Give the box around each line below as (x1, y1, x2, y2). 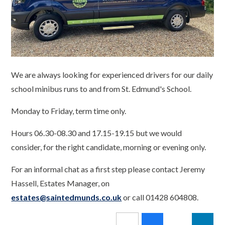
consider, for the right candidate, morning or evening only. (11, 142, 206, 152)
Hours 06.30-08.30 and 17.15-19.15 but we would (11, 128, 182, 138)
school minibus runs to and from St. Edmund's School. (11, 84, 193, 94)
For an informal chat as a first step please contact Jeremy (11, 164, 205, 174)
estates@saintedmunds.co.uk (11, 192, 122, 202)
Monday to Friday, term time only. (11, 106, 127, 116)
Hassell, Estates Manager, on (11, 178, 110, 188)
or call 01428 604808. (122, 192, 199, 202)
